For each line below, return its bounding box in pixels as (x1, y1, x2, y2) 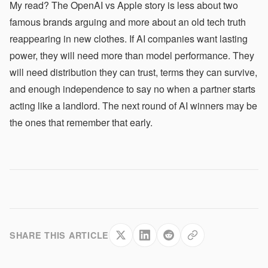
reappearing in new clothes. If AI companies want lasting (10, 32, 248, 45)
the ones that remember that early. (10, 115, 153, 129)
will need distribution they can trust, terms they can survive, (10, 65, 257, 79)
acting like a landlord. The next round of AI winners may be (10, 99, 257, 112)
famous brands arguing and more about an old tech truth (10, 15, 246, 29)
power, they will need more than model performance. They (10, 48, 254, 62)
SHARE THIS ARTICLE (10, 229, 109, 241)
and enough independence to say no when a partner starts (10, 82, 255, 96)
